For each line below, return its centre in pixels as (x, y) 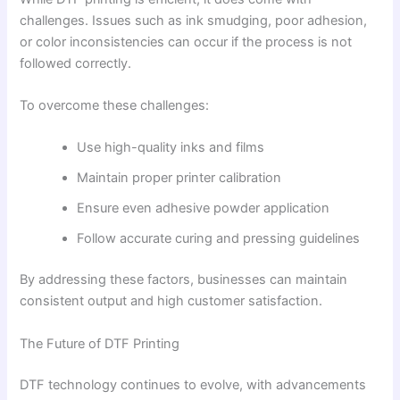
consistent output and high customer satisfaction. (171, 301)
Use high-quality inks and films (171, 148)
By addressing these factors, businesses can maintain (184, 280)
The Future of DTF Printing (100, 343)
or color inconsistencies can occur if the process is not (186, 42)
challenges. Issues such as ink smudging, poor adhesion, (194, 20)
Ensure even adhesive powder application (204, 208)
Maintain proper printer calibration (179, 178)
